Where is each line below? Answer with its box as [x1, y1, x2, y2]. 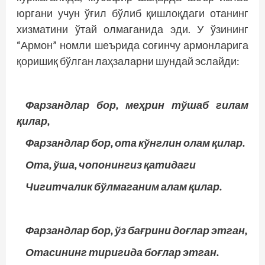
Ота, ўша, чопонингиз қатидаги [25, 157, 196, 171]
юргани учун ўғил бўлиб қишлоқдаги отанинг [17, 6, 248, 20]
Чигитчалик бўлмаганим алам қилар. [25, 179, 222, 193]
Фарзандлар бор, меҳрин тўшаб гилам [25, 98, 248, 111]
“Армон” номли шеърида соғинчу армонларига [17, 38, 248, 51]
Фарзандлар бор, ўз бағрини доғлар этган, [25, 223, 247, 237]
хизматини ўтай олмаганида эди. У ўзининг [17, 22, 248, 35]
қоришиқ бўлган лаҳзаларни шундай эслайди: [17, 54, 240, 67]
